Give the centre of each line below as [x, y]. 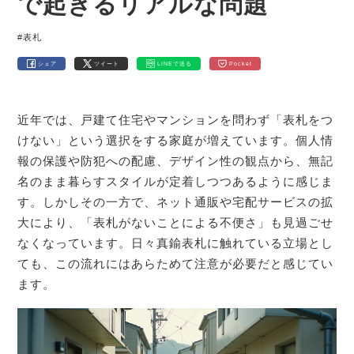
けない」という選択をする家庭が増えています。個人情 [176, 141]
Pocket [241, 63]
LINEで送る [174, 63]
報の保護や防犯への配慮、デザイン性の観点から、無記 [176, 161]
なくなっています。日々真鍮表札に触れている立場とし [176, 243]
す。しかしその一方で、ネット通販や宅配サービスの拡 [176, 202]
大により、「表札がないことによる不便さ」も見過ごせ [176, 223]
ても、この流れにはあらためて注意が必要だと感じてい [176, 264]
